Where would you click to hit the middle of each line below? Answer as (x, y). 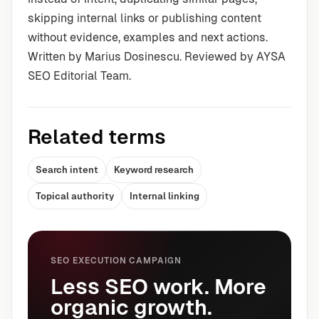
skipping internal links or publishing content (145, 18)
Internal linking (164, 196)
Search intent (67, 170)
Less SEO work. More (158, 287)
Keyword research (154, 170)
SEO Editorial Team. (79, 76)
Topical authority (75, 196)
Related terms (97, 137)
